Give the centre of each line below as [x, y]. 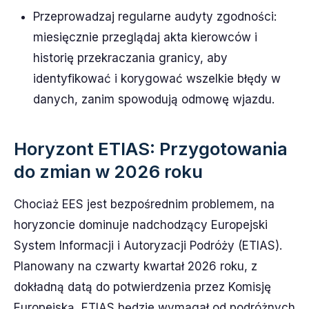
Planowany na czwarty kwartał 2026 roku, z [136, 266]
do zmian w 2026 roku [108, 171]
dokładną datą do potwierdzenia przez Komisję [142, 287]
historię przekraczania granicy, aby [130, 58]
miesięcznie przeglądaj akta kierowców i [145, 37]
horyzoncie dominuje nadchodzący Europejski [141, 225]
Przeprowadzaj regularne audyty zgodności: [155, 17]
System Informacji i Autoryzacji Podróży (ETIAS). [148, 246]
